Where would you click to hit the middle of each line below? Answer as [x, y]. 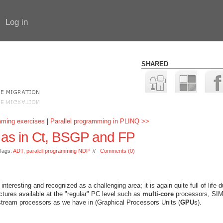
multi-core [158, 194]
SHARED [155, 64]
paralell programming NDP [58, 151]
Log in [17, 22]
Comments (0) [117, 151]
